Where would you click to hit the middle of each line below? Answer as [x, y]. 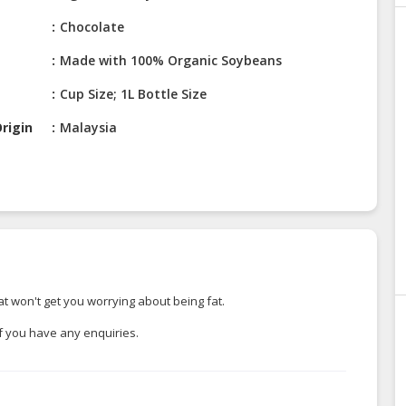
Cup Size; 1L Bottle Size [134, 94]
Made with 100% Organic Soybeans [171, 61]
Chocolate [92, 27]
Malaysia [89, 128]
